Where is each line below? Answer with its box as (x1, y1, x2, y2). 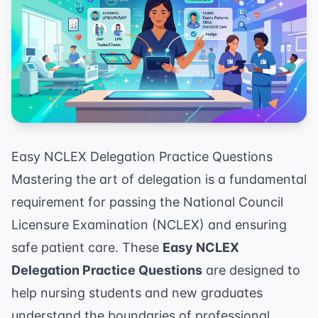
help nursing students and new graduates (11, 285, 263, 301)
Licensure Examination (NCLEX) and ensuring (11, 217, 287, 233)
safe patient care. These (11, 240, 163, 256)
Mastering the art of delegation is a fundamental (11, 172, 307, 187)
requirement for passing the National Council (11, 194, 283, 210)
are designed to (202, 263, 300, 278)
